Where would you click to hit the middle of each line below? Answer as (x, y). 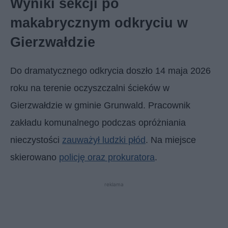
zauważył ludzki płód (104, 140)
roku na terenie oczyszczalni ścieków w (90, 88)
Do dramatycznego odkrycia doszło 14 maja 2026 (110, 70)
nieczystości (36, 140)
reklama (114, 184)
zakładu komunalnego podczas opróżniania (98, 122)
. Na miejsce (171, 140)
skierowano (35, 157)
